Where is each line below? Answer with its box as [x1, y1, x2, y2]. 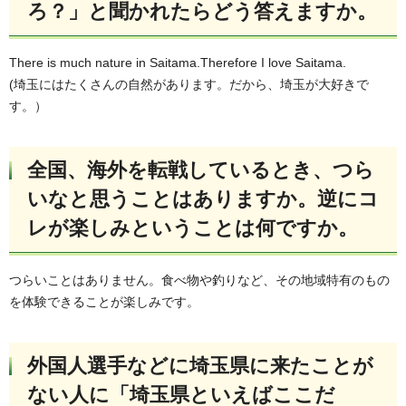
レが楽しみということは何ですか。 [27, 217, 358, 240]
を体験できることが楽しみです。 [9, 294, 199, 309]
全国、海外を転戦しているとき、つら [27, 159, 374, 182]
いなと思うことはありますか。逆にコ [27, 188, 379, 211]
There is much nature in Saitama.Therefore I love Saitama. [9, 55, 346, 71]
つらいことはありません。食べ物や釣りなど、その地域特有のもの [9, 272, 390, 287]
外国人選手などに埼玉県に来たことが [27, 353, 373, 377]
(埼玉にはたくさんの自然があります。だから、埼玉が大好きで [9, 77, 369, 92]
